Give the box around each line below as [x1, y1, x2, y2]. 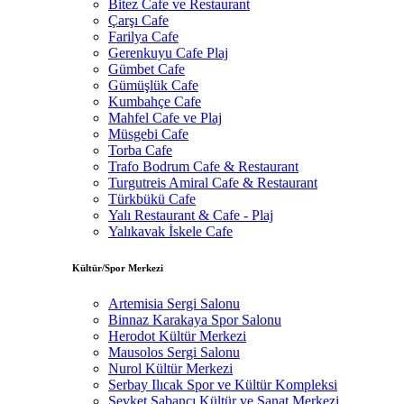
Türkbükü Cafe [108, 190, 196, 207]
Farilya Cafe [108, 28, 179, 44]
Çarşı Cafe [108, 12, 169, 28]
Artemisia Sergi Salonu [108, 295, 240, 311]
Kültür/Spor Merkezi [72, 262, 163, 273]
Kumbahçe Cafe [108, 93, 201, 109]
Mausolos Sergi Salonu [108, 344, 240, 360]
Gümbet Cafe [108, 60, 185, 77]
